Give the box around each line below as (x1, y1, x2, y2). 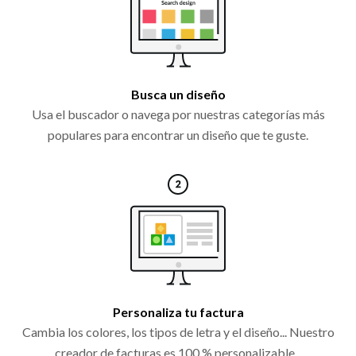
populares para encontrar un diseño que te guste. (48, 126, 308, 142)
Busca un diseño (130, 86, 226, 102)
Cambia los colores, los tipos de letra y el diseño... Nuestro (21, 323, 335, 339)
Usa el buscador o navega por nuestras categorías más (31, 106, 325, 122)
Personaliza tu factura (112, 304, 244, 319)
